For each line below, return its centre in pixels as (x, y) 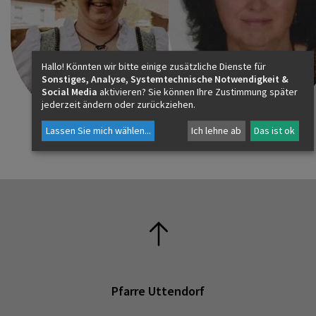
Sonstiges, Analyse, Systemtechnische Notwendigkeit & (165, 79)
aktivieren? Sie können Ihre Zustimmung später (197, 91)
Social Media (69, 91)
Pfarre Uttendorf (158, 291)
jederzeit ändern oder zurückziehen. (119, 104)
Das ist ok (275, 131)
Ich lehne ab (217, 131)
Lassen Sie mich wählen (95, 131)
